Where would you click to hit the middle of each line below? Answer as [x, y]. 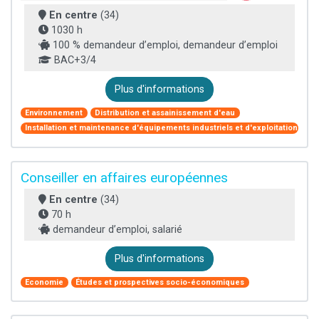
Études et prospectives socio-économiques [160, 282]
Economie [45, 282]
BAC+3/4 [74, 61]
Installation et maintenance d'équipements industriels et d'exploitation [162, 128]
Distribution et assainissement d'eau [165, 113]
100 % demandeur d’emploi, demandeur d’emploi [164, 46]
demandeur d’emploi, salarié [116, 229]
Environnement [54, 113]
